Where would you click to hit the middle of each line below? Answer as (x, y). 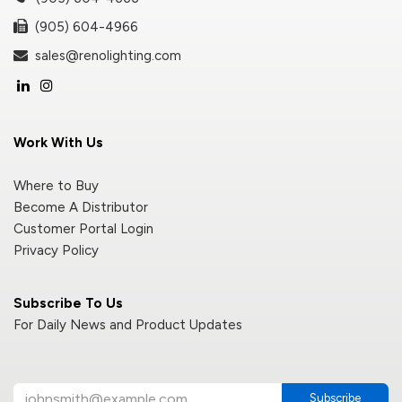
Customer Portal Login (83, 228)
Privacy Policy (56, 250)
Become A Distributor (81, 207)
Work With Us (60, 142)
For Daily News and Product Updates (128, 324)
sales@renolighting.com (105, 55)
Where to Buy (56, 185)
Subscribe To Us (68, 303)
